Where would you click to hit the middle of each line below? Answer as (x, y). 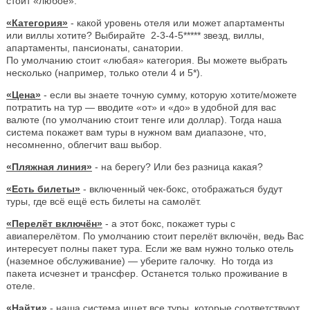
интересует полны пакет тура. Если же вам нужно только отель (150, 248)
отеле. (21, 285)
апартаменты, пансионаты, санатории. (95, 47)
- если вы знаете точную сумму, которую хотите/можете (169, 94)
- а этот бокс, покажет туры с (169, 223)
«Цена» (24, 94)
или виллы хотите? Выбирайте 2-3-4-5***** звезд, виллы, (135, 35)
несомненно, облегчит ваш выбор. (84, 144)
